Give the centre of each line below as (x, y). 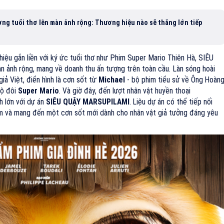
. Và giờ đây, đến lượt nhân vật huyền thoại (125, 91)
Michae (111, 79)
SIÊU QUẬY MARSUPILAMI (88, 102)
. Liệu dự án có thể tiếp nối (171, 102)
